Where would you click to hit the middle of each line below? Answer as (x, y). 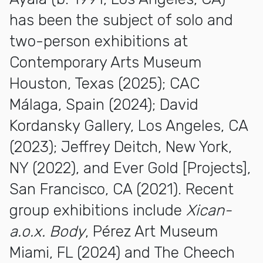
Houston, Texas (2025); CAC (104, 83)
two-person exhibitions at (99, 41)
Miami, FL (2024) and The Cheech (122, 252)
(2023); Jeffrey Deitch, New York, (121, 147)
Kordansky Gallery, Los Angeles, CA (129, 126)
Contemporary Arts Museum (105, 62)
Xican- (209, 210)
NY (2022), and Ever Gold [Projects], (130, 168)
